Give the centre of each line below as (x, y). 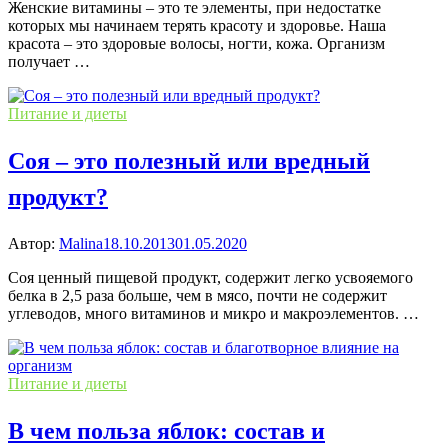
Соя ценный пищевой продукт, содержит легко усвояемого (210, 278)
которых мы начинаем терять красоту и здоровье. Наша (197, 26)
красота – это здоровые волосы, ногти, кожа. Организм (196, 44)
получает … (49, 62)
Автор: (33, 244)
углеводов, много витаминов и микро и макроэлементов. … (213, 314)
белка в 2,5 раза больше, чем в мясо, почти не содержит (197, 296)
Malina (81, 244)
